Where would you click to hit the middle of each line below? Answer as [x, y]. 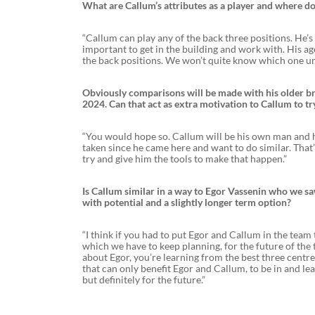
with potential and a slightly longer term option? [187, 202]
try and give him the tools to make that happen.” [185, 158]
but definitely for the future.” [144, 279]
